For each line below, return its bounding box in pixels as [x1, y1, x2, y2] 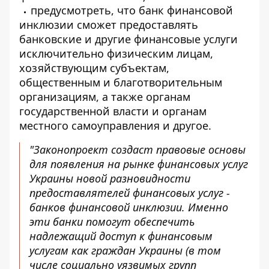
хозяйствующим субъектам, [19, 61, 169, 75]
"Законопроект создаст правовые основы [29, 142, 246, 157]
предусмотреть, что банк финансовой [31, 3, 233, 17]
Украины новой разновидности [29, 171, 190, 186]
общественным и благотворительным [19, 75, 222, 89]
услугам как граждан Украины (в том [29, 243, 221, 258]
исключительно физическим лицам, [19, 46, 213, 61]
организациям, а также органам [19, 89, 190, 104]
